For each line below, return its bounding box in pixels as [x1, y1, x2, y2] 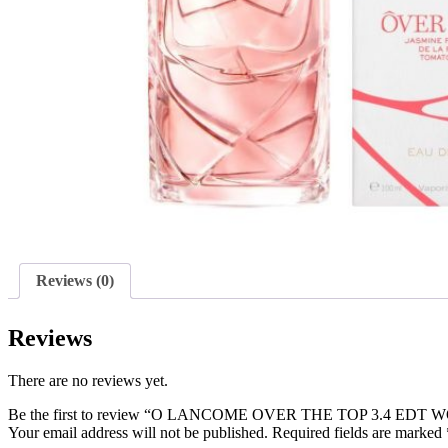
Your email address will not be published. [8, 424, 268, 442]
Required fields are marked [272, 424, 446, 442]
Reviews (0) [36, 272, 114, 290]
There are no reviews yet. [8, 372, 168, 390]
